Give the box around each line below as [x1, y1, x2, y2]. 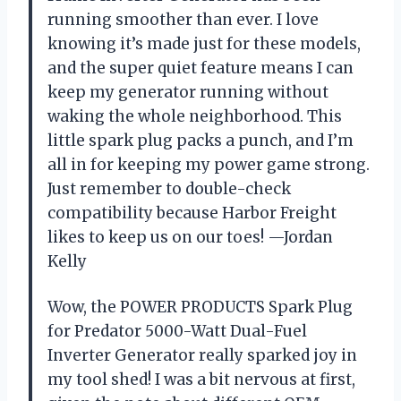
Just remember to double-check [47, 179, 291, 200]
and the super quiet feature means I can [47, 58, 354, 79]
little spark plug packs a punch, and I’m [47, 131, 354, 151]
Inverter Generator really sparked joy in [47, 346, 357, 366]
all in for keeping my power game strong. [47, 155, 370, 175]
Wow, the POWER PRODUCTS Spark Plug [47, 297, 353, 318]
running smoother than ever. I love [47, 10, 319, 30]
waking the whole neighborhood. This [47, 107, 342, 127]
